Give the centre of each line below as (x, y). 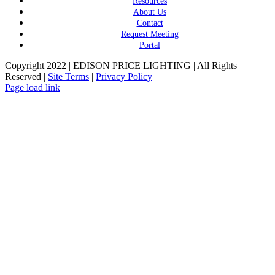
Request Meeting (150, 34)
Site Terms (68, 77)
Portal (150, 45)
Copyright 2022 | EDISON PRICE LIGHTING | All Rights (121, 66)
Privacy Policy (124, 77)
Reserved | (26, 77)
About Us (150, 12)
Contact (150, 23)
